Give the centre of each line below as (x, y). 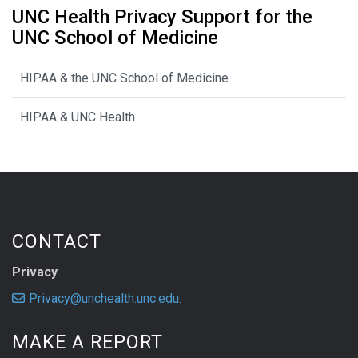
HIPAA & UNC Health (78, 117)
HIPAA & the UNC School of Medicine (124, 78)
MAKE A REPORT (88, 342)
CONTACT (57, 241)
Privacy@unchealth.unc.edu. (105, 298)
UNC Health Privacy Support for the (162, 16)
